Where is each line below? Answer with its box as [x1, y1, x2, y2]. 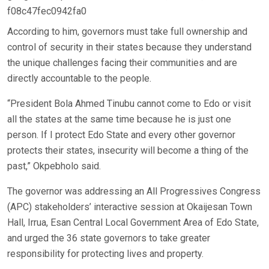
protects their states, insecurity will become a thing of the [7, 144, 249, 156]
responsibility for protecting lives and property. [7, 247, 204, 259]
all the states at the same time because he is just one [7, 113, 231, 125]
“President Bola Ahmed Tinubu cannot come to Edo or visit [7, 97, 251, 109]
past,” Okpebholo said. [7, 160, 101, 172]
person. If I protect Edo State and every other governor [7, 128, 235, 141]
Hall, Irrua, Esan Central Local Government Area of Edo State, [7, 216, 259, 228]
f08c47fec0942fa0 [7, 5, 86, 17]
